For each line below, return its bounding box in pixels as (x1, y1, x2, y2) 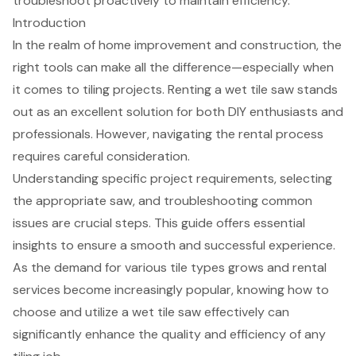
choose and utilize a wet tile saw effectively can (13, 303, 289, 320)
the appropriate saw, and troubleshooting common (13, 192, 312, 209)
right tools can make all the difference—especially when (13, 58, 334, 75)
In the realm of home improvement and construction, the (13, 36, 342, 53)
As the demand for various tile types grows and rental (13, 258, 327, 276)
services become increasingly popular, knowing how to (13, 281, 329, 298)
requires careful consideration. (13, 147, 190, 164)
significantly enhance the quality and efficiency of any (13, 325, 326, 342)
